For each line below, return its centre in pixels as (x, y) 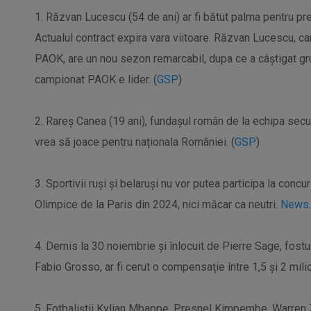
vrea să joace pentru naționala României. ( (135, 142)
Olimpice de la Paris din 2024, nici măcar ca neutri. (158, 204)
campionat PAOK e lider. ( (96, 79)
